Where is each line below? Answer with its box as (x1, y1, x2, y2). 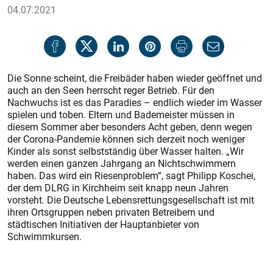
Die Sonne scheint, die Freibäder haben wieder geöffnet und (7, 71, 262, 85)
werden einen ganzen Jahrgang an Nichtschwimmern (7, 157, 236, 170)
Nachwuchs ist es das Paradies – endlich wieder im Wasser (7, 96, 262, 109)
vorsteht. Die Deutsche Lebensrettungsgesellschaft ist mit (7, 193, 254, 207)
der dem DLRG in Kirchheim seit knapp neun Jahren (7, 181, 229, 194)
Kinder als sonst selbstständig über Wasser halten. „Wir (7, 144, 244, 158)
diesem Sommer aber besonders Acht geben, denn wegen (7, 120, 252, 133)
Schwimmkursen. (7, 230, 82, 243)
